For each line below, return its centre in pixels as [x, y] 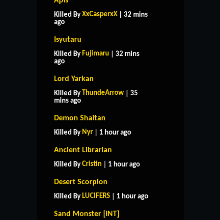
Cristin [92, 164]
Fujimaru [96, 54]
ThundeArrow [103, 93]
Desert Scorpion [81, 182]
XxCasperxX [100, 14]
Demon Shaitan [80, 118]
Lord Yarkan [74, 79]
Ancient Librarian [83, 150]
